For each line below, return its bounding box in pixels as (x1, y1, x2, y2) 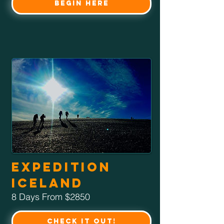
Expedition (11, 158, 111, 175)
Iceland (11, 174, 83, 191)
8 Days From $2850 (11, 190, 90, 202)
